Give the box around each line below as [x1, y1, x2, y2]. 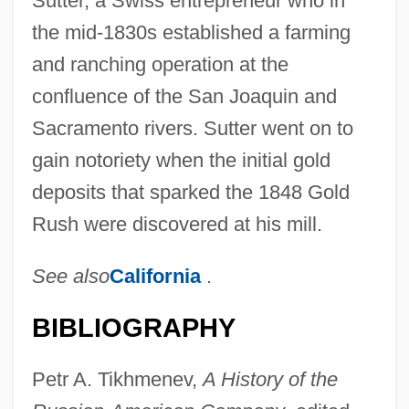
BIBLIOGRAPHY [31, 312, 236, 342]
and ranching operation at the [31, 52, 288, 76]
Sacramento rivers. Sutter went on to [31, 116, 353, 140]
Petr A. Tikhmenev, [31, 367, 203, 391]
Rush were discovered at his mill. [31, 212, 322, 236]
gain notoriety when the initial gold [31, 148, 330, 172]
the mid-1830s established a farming [31, 20, 351, 44]
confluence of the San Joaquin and [31, 84, 337, 108]
